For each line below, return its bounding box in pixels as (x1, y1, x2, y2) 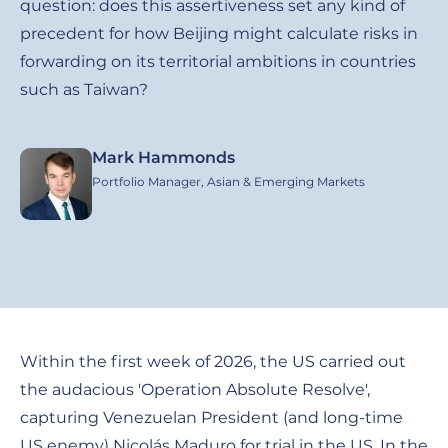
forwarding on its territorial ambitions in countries (20, 51, 416, 71)
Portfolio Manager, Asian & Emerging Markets (92, 173, 365, 189)
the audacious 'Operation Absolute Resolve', (20, 379, 370, 399)
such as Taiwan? (20, 79, 148, 99)
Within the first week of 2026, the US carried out (20, 351, 406, 371)
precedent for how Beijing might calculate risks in (20, 23, 418, 43)
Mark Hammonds (92, 147, 235, 167)
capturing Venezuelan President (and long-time (20, 407, 403, 427)
